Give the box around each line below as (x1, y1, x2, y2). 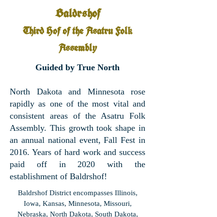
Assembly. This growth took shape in (10, 123, 145, 133)
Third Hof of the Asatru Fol (23, 26, 127, 37)
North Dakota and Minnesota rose (10, 87, 145, 96)
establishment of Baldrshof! (10, 171, 107, 181)
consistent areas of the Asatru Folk (10, 111, 145, 121)
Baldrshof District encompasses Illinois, (17, 189, 138, 197)
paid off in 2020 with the (10, 159, 145, 169)
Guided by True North (35, 62, 120, 72)
